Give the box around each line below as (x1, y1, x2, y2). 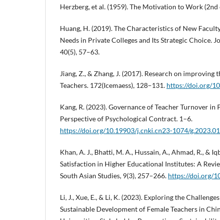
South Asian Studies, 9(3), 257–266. (60, 171, 168, 180)
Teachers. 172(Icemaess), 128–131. (60, 81, 166, 90)
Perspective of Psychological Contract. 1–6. (60, 114, 192, 123)
